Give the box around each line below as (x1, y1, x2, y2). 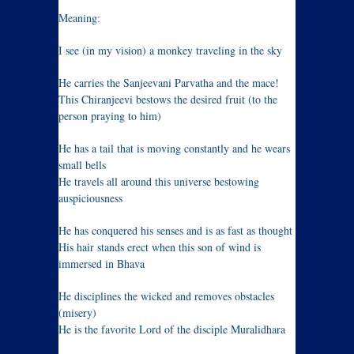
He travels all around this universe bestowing (58, 174, 259, 189)
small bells (58, 157, 106, 172)
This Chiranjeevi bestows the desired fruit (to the (58, 92, 277, 107)
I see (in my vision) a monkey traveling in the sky (58, 43, 282, 58)
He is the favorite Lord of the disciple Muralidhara (58, 322, 285, 337)
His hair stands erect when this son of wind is (58, 239, 261, 254)
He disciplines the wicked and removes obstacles (58, 288, 274, 303)
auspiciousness (58, 190, 122, 205)
